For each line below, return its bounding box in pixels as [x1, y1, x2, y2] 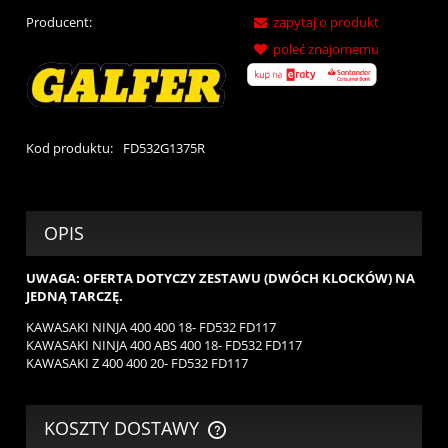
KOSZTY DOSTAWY [44, 415, 205, 440]
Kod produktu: [26, 138, 113, 157]
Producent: [26, 12, 92, 31]
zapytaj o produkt [273, 12, 379, 31]
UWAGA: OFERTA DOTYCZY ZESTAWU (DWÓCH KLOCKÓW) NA [26, 269, 415, 288]
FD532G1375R [122, 138, 205, 157]
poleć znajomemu [273, 39, 379, 58]
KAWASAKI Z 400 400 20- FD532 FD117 [26, 354, 248, 373]
